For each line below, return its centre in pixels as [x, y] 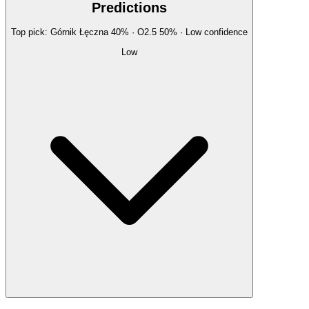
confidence [225, 32]
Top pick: [31, 32]
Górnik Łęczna [79, 32]
